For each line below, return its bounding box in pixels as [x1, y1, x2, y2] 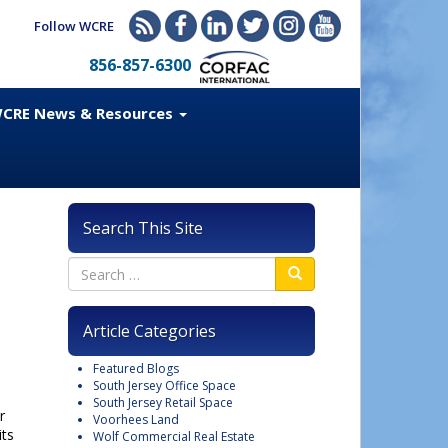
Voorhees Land [93, 411, 179, 428]
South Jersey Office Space [93, 377, 236, 394]
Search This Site [83, 217, 203, 239]
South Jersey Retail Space [93, 394, 233, 411]
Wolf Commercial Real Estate [93, 428, 255, 445]
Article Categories [83, 320, 216, 342]
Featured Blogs [93, 360, 179, 377]
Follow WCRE [34, 17, 114, 35]
